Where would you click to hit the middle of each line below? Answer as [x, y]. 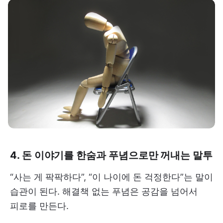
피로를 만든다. [39, 206]
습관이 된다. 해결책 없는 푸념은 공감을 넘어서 [104, 192]
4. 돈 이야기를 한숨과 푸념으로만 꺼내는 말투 [111, 155]
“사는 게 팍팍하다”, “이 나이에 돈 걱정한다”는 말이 [111, 177]
